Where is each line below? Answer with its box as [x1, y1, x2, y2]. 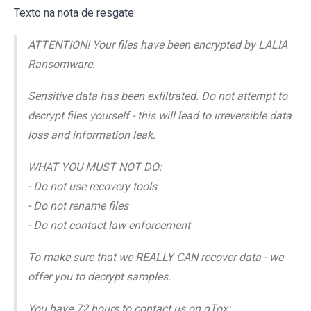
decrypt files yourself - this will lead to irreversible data [28, 109, 292, 123]
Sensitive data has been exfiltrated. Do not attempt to [28, 90, 287, 103]
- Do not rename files [28, 199, 128, 213]
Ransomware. [28, 58, 95, 72]
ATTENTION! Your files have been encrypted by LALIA [28, 38, 287, 52]
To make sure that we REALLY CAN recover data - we [28, 251, 283, 264]
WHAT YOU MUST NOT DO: [28, 160, 162, 174]
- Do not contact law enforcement [28, 219, 190, 233]
